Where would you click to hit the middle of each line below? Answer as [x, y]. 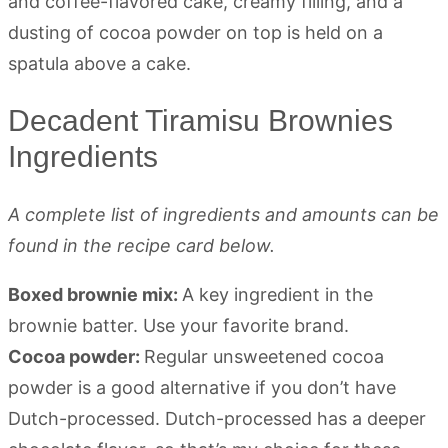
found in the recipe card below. [141, 245]
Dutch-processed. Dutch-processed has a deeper [217, 418]
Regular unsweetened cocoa [264, 356]
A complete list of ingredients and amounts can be [223, 214]
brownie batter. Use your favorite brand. [178, 325]
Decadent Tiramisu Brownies [200, 120]
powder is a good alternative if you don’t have [202, 387]
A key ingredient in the [277, 294]
